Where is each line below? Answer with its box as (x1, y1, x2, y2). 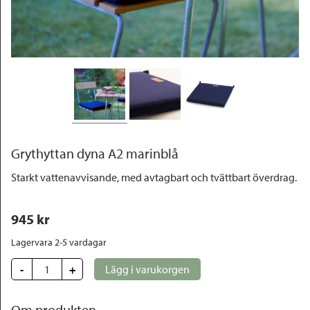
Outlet (17, 13, 46, 27)
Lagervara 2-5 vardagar (11, 236, 107, 248)
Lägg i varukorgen (105, 262, 190, 276)
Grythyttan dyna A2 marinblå (11, 145, 179, 162)
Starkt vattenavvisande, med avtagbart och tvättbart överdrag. (11, 170, 297, 184)
